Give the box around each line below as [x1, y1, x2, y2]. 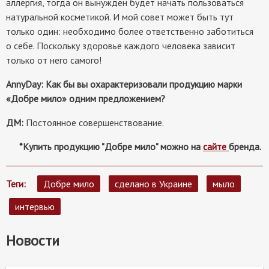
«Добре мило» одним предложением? [6, 92, 165, 104]
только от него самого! [6, 53, 101, 66]
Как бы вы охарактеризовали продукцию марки [46, 77, 242, 90]
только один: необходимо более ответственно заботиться [6, 25, 253, 37]
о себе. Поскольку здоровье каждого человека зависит [6, 39, 235, 52]
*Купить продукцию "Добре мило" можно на [19, 140, 203, 153]
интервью [15, 200, 55, 213]
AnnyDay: [6, 77, 46, 90]
